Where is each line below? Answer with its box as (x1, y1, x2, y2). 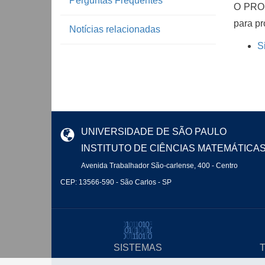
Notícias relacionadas (69, 24, 160, 34)
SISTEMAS (114, 243, 163, 253)
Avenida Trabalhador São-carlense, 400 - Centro (81, 161, 238, 170)
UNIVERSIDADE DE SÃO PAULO (81, 127, 227, 137)
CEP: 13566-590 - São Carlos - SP (60, 178, 172, 186)
